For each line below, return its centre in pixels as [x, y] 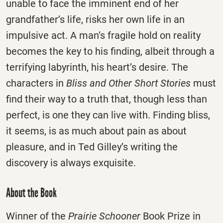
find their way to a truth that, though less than [107, 99]
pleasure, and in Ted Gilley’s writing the [92, 147]
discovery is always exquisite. [71, 163]
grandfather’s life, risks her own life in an [95, 20]
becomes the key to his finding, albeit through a [110, 52]
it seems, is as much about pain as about [96, 131]
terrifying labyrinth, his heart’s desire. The [97, 67]
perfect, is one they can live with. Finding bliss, [108, 115]
